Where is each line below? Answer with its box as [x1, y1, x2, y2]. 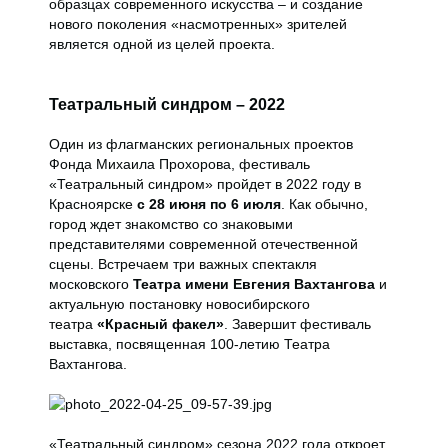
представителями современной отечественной [49, 236, 358, 252]
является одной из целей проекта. [49, 36, 275, 52]
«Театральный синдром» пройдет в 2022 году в [49, 176, 361, 192]
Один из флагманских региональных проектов [49, 136, 353, 152]
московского [49, 276, 133, 292]
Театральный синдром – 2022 [49, 95, 285, 113]
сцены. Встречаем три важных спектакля [49, 256, 317, 272]
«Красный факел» [97, 316, 224, 332]
